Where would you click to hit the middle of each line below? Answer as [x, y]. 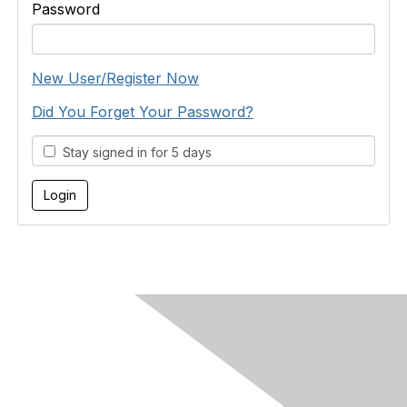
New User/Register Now [115, 78]
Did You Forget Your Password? [142, 112]
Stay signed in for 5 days [133, 152]
